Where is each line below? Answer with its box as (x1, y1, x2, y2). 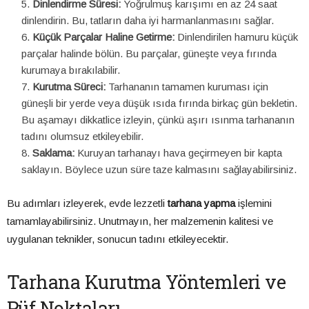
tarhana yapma (168, 197, 235, 210)
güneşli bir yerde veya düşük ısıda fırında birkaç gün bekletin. (21, 97, 297, 110)
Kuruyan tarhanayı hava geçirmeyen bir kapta (74, 147, 282, 159)
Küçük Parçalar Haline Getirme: (32, 31, 175, 43)
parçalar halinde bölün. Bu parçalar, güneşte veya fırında (21, 48, 277, 60)
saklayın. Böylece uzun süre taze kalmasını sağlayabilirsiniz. (21, 163, 297, 176)
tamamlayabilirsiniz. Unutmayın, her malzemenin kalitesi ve (7, 215, 273, 228)
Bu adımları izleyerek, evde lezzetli (7, 197, 168, 210)
